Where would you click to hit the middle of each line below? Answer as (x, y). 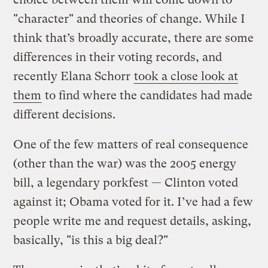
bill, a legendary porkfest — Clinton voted (126, 182)
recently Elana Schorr (74, 76)
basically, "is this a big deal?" (91, 240)
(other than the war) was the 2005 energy (125, 163)
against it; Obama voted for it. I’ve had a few (133, 202)
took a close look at (186, 76)
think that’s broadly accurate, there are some (134, 38)
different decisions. (65, 114)
